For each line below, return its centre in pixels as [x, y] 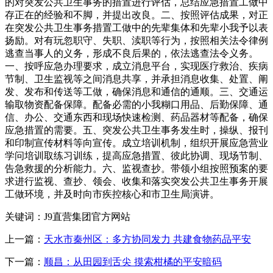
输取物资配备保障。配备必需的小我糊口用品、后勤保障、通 [136, 105]
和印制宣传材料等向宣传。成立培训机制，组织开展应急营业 [136, 143]
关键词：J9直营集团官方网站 [68, 217]
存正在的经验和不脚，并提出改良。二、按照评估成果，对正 [136, 15]
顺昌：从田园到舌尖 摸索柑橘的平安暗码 [133, 262]
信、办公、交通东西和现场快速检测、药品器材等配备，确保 [136, 117]
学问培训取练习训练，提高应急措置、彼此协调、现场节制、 [136, 156]
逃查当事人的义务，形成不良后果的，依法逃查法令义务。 [132, 53]
